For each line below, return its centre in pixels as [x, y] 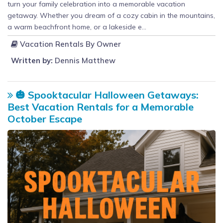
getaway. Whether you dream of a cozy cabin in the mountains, [111, 16]
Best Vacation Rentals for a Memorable [101, 107]
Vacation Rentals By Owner [69, 44]
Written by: [32, 61]
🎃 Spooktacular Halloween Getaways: [106, 95]
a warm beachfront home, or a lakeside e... [77, 27]
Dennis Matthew [84, 61]
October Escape [45, 119]
